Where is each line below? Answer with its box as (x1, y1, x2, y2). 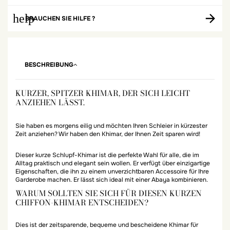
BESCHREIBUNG (25, 60, 73, 69)
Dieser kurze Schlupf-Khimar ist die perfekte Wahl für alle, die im (15, 151, 199, 160)
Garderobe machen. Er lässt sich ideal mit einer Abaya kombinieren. (15, 176, 208, 184)
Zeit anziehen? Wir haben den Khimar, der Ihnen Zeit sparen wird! (15, 129, 200, 138)
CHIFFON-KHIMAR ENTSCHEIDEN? (15, 196, 148, 208)
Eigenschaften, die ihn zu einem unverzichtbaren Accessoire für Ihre (15, 167, 209, 176)
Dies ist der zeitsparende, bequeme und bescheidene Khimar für (15, 220, 198, 229)
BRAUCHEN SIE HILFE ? (25, 14, 95, 23)
